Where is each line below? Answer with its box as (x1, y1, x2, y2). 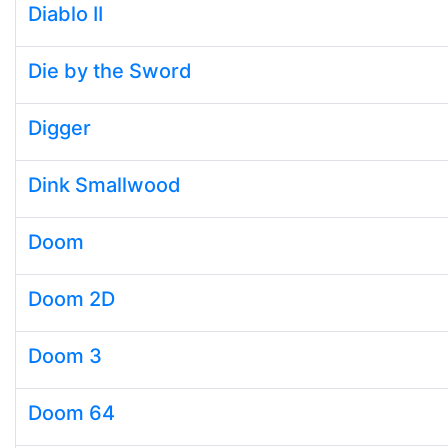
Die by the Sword (28, 59, 192, 83)
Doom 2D (28, 287, 115, 311)
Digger (28, 116, 91, 140)
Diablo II (28, 2, 103, 26)
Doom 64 (28, 401, 115, 425)
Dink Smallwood (28, 173, 181, 197)
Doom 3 (28, 344, 102, 368)
